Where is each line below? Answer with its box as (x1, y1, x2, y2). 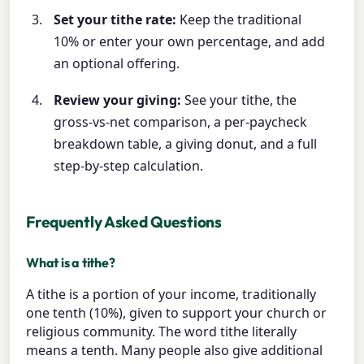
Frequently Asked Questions (26, 211, 222, 232)
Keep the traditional (176, 10, 302, 28)
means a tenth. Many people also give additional (26, 340, 323, 359)
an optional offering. (54, 54, 180, 72)
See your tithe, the (181, 90, 297, 109)
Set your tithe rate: (54, 10, 177, 28)
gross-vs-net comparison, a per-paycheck (54, 112, 308, 131)
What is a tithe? (26, 253, 115, 271)
